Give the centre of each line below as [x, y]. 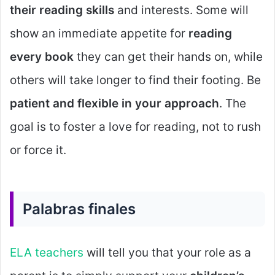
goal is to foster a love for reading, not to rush [135, 127]
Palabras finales [79, 209]
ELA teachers [47, 253]
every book [42, 57]
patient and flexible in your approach [114, 103]
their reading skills [62, 10]
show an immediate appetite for [99, 33]
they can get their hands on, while [168, 57]
